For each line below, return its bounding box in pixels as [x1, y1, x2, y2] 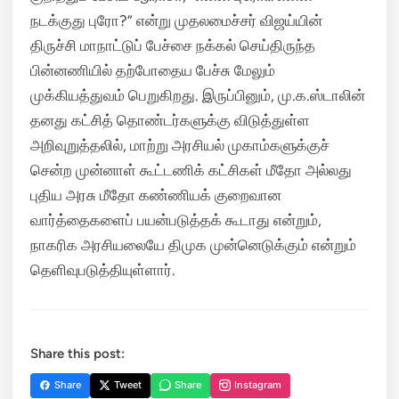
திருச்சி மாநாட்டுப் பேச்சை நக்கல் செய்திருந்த [30, 36, 315, 54]
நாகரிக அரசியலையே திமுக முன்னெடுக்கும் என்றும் [30, 235, 356, 254]
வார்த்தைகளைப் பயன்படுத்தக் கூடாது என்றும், [30, 210, 322, 229]
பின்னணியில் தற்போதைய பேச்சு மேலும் [30, 61, 275, 79]
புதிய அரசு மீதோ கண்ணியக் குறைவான [30, 185, 281, 204]
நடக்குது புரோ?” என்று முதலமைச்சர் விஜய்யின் [30, 11, 322, 29]
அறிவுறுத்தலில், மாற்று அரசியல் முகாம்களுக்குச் [30, 135, 330, 154]
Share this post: [30, 345, 125, 362]
